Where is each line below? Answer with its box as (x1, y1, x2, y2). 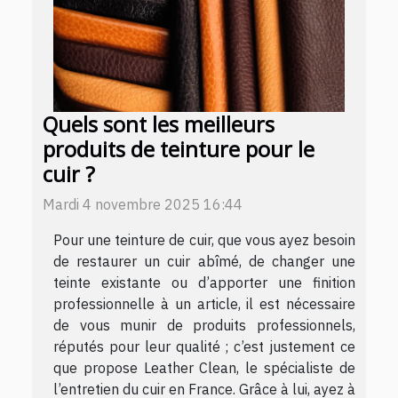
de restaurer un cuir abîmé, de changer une (53, 251, 355, 270)
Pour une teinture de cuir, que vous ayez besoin (53, 230, 355, 249)
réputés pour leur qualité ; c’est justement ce (53, 337, 355, 355)
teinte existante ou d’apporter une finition (53, 273, 355, 291)
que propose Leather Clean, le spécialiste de (53, 358, 355, 377)
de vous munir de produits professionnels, (53, 315, 355, 334)
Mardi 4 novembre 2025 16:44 (43, 195, 243, 213)
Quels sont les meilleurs (43, 109, 275, 139)
